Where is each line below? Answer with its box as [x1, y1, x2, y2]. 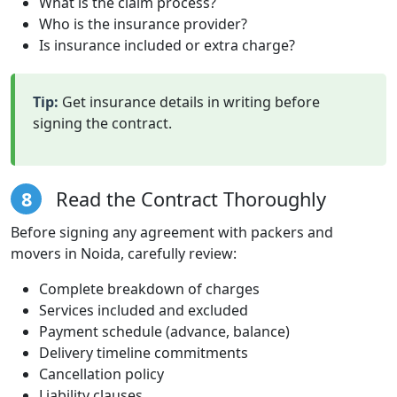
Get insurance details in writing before [58, 91, 320, 112]
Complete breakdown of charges [39, 278, 260, 299]
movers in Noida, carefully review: [11, 243, 237, 263]
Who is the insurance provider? [39, 13, 247, 34]
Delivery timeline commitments [39, 342, 248, 362]
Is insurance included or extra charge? [39, 35, 295, 55]
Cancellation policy [39, 363, 164, 384]
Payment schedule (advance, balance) [39, 321, 290, 341]
